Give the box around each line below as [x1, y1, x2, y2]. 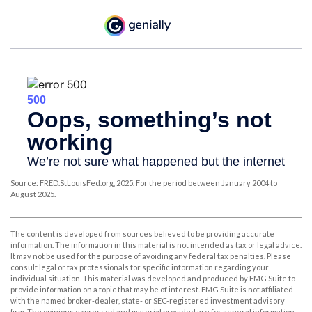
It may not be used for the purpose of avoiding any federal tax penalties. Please [10, 251, 291, 261]
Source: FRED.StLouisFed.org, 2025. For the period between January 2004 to [10, 178, 277, 188]
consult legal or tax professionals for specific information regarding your [10, 263, 269, 272]
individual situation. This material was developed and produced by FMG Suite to [10, 274, 295, 283]
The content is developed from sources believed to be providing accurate [10, 229, 274, 239]
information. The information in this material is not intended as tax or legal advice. [10, 240, 302, 250]
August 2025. [10, 189, 56, 199]
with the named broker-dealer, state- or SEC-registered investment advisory [10, 296, 285, 306]
